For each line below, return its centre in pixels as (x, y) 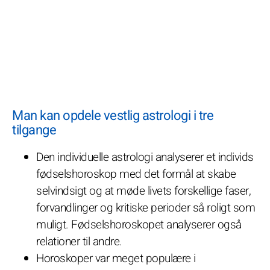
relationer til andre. (79, 241)
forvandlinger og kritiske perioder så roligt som (146, 208)
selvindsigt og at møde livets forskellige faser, (143, 191)
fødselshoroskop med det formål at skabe (136, 174)
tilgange (34, 130)
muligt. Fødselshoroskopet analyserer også (139, 224)
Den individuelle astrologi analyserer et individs (145, 157)
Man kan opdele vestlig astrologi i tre (113, 115)
